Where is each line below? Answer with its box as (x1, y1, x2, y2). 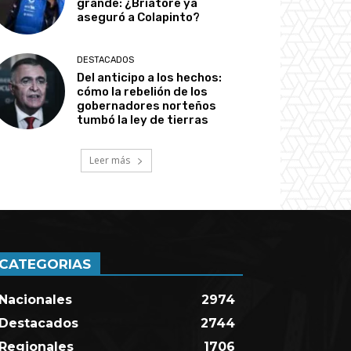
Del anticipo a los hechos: (77, 70, 223, 85)
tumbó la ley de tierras (77, 112, 209, 127)
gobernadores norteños (77, 98, 217, 113)
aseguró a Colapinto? (77, 10, 201, 25)
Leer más (89, 153, 132, 167)
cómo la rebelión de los (77, 84, 208, 99)
